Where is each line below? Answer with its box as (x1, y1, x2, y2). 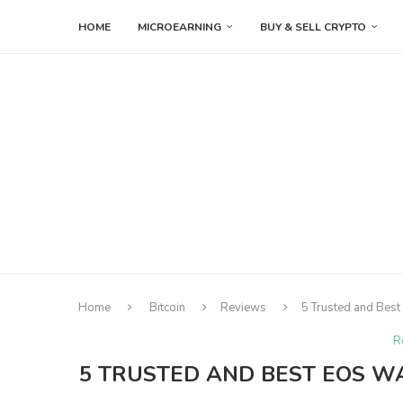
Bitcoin (149, 300, 185, 317)
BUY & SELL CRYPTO (260, 20, 366, 34)
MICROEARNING (138, 20, 221, 34)
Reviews (220, 300, 266, 317)
